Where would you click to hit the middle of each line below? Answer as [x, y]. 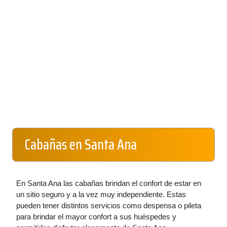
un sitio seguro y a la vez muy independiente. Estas [101, 194]
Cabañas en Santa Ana [81, 144]
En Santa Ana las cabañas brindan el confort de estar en [109, 183]
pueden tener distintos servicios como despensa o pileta [109, 205]
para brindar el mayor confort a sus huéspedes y [96, 217]
